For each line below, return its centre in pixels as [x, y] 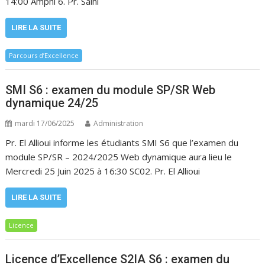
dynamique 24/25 [52, 103]
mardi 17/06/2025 [45, 123]
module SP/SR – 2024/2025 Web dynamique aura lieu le [119, 156]
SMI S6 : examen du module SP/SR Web [111, 90]
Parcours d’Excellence [44, 55]
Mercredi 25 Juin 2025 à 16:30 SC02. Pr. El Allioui [103, 171]
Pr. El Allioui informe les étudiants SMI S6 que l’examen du [122, 142]
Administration [119, 123]
